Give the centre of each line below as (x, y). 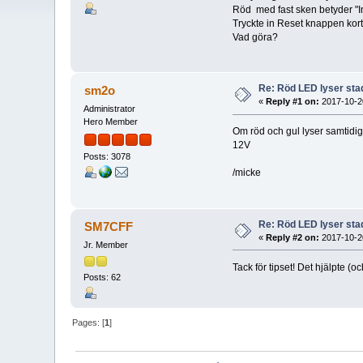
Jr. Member (106, 244)
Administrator (110, 109)
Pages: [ (89, 323)
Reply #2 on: (293, 237)
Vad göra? (255, 38)
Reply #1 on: (293, 102)
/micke (246, 173)
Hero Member (111, 122)
